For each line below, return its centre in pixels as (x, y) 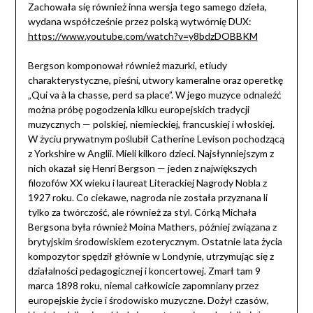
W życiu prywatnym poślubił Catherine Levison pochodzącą (156, 139)
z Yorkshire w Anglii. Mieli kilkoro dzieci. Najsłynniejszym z (151, 154)
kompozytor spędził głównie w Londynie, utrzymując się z (151, 256)
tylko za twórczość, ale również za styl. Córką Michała (142, 212)
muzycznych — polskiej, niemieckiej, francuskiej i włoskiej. (151, 124)
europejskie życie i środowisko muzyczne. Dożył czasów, (148, 300)
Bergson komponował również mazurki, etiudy (127, 66)
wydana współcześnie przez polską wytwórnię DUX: (139, 22)
